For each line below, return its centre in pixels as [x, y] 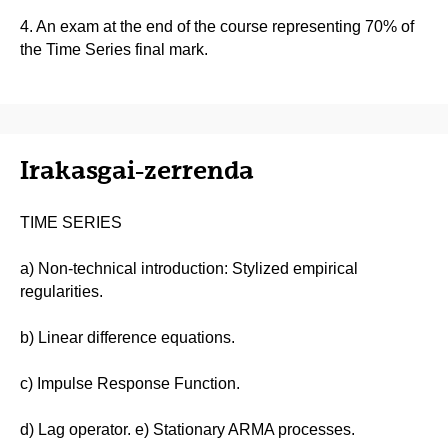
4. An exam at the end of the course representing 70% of [217, 26]
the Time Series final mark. [114, 49]
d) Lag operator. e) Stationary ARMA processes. [187, 429]
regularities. [61, 291]
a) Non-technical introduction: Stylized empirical [189, 268]
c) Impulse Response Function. [130, 383]
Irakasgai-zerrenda [137, 169]
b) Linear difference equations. [127, 337]
